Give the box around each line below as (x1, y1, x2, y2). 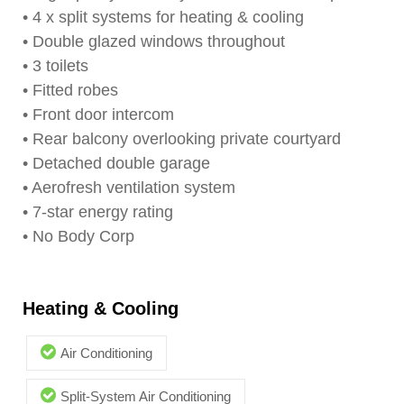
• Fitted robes (23, 81, 118, 100)
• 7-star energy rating (23, 203, 173, 222)
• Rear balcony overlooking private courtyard (23, 130, 341, 149)
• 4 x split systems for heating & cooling (23, 8, 304, 27)
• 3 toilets (23, 57, 88, 76)
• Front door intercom (23, 106, 174, 124)
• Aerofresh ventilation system (23, 179, 235, 197)
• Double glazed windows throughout (23, 32, 285, 51)
